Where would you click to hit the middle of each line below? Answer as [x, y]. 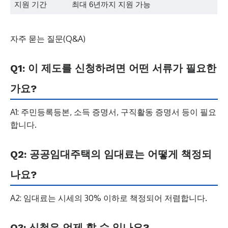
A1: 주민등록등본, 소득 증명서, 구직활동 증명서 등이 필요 [113, 112]
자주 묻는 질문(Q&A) [48, 39]
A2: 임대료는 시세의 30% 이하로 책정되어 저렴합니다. [109, 198]
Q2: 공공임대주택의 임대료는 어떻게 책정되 [111, 154]
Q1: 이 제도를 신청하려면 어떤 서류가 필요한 [113, 68]
